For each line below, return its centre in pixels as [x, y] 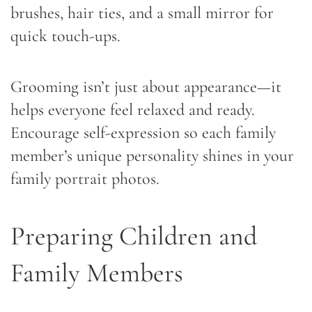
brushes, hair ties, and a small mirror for [142, 13]
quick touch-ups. [65, 36]
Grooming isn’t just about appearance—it [146, 86]
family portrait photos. [85, 178]
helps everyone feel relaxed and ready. [133, 109]
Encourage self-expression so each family [143, 132]
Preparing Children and [134, 236]
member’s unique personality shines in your [152, 155]
